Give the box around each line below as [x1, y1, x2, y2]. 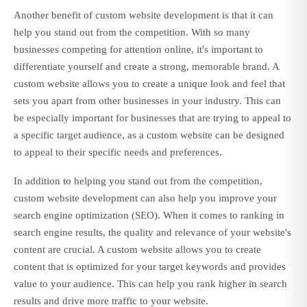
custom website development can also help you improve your [14, 193, 277, 204]
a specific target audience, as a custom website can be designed [14, 130, 284, 141]
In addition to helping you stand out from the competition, [14, 175, 262, 187]
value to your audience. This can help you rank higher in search [14, 278, 287, 290]
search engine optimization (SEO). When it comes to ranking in [14, 210, 284, 221]
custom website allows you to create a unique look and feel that [14, 78, 285, 90]
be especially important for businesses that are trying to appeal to [14, 112, 291, 124]
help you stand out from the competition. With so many [14, 27, 250, 38]
